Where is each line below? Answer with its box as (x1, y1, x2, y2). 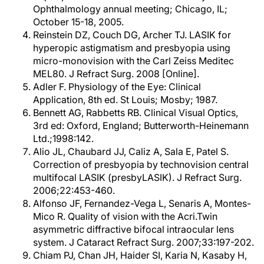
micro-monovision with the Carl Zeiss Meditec (33, 55, 234, 67)
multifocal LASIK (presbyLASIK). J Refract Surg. (33, 171, 242, 183)
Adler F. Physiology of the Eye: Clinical (33, 81, 201, 93)
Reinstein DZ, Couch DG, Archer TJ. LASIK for (33, 29, 231, 41)
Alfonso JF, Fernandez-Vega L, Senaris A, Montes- (33, 197, 251, 209)
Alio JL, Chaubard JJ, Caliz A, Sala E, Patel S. (33, 146, 229, 157)
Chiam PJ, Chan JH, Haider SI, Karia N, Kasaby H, (33, 249, 247, 261)
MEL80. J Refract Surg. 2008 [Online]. (33, 68, 199, 80)
